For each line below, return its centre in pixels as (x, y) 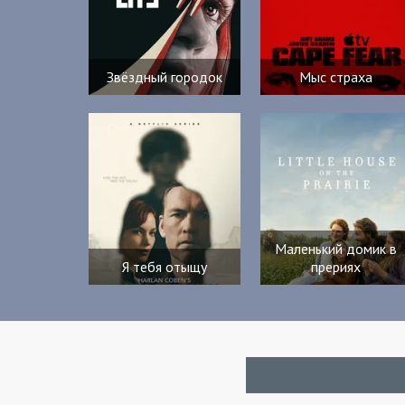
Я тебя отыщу (164, 267)
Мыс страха (336, 77)
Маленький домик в (336, 249)
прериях (336, 267)
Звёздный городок (164, 77)
